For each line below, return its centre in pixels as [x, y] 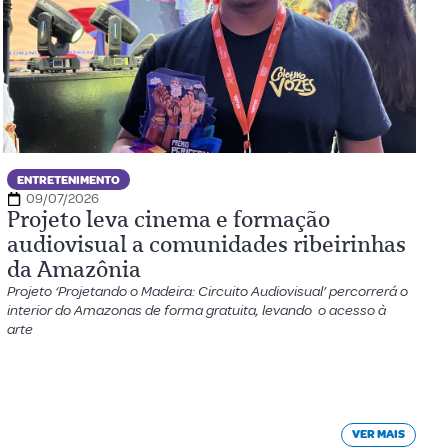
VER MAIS [378, 434]
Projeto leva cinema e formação [168, 219]
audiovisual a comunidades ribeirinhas [206, 244]
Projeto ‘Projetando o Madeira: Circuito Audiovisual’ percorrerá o [207, 291]
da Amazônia [73, 269]
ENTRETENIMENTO [68, 180]
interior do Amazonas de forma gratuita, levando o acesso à [196, 310]
